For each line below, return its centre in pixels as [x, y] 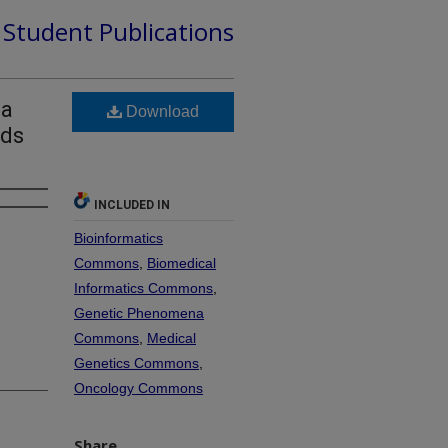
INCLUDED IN [132, 204]
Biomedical [181, 262]
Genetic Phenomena [139, 312]
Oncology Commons [138, 387]
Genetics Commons [136, 362]
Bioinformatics [118, 237]
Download [160, 111]
